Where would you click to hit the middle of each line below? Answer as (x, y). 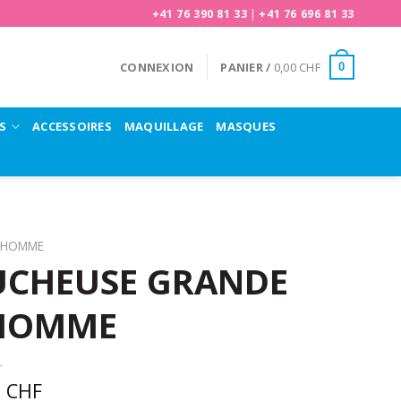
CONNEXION (157, 67)
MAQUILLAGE (164, 126)
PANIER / (247, 67)
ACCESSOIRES (72, 126)
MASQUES (246, 126)
